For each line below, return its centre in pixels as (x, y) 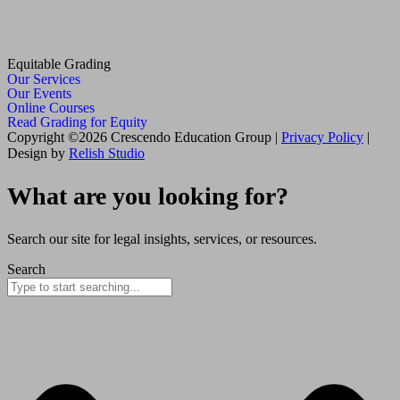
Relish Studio (107, 153)
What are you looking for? (148, 196)
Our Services (44, 79)
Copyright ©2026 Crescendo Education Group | (144, 137)
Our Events (39, 93)
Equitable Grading (59, 63)
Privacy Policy (322, 137)
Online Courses (51, 107)
